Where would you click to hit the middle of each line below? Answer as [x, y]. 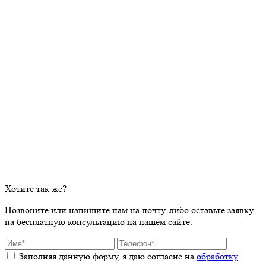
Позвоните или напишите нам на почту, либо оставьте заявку [129, 210]
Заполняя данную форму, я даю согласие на [108, 256]
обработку [217, 256]
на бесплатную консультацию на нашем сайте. [99, 222]
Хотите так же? [36, 189]
